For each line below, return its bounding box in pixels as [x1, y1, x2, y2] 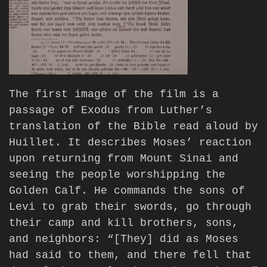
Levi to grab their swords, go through [9, 201, 252, 213]
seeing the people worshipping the [9, 169, 225, 181]
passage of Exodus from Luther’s [9, 104, 212, 117]
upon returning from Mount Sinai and [9, 153, 238, 165]
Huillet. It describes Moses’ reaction [9, 136, 252, 149]
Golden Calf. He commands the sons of [9, 185, 245, 197]
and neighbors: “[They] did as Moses [9, 233, 238, 246]
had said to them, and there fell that [9, 249, 252, 262]
